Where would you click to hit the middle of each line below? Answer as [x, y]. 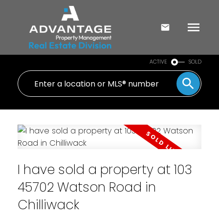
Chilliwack [48, 205]
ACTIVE [159, 62]
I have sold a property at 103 [105, 170]
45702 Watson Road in [87, 187]
